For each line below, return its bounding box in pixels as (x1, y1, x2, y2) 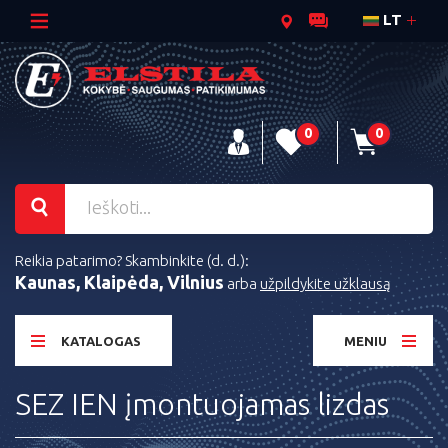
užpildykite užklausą (260, 275, 391, 293)
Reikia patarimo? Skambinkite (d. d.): (15, 252, 249, 270)
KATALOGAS (61, 334, 141, 349)
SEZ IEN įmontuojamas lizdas (15, 387, 389, 422)
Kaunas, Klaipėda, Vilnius (15, 272, 224, 293)
